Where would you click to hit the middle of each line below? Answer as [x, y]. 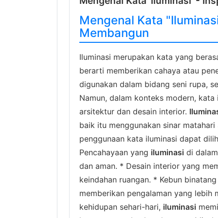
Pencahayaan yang [115, 152]
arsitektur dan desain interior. [134, 111]
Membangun [114, 33]
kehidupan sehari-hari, [121, 207]
